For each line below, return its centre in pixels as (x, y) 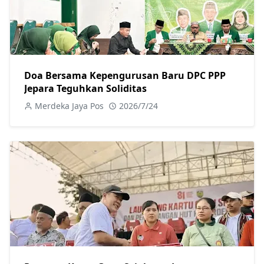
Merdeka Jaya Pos (69, 106)
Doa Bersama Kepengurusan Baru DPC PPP (125, 76)
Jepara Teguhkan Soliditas (85, 89)
